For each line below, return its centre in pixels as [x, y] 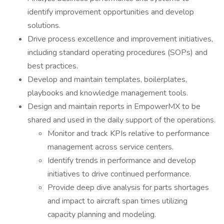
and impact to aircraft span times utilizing [117, 201]
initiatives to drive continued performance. [119, 174]
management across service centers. [110, 147]
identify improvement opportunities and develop [111, 12]
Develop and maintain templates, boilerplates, [107, 79]
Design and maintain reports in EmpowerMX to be [114, 106]
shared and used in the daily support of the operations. [121, 120]
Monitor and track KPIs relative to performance [128, 133]
